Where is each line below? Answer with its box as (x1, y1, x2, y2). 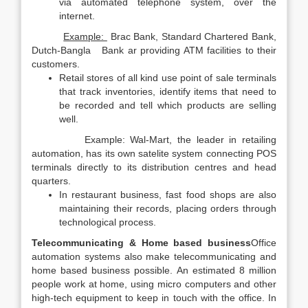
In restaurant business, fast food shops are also (59, 189, 276, 200)
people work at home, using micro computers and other (32, 278, 276, 289)
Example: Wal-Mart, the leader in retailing (32, 134, 276, 145)
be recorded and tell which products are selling (59, 100, 276, 111)
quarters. (32, 175, 71, 186)
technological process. (59, 217, 156, 228)
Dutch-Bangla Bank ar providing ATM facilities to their (32, 45, 276, 56)
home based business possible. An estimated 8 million (32, 265, 276, 276)
